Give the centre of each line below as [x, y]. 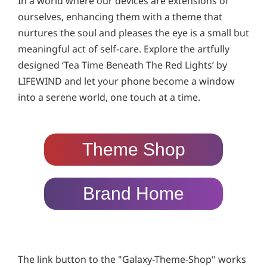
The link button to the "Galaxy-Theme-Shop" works [132, 259]
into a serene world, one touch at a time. [109, 97]
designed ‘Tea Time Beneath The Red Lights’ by [122, 65]
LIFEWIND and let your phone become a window [126, 81]
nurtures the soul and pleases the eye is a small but [133, 32]
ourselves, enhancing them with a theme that [120, 16]
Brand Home [133, 193]
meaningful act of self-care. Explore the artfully [124, 49]
